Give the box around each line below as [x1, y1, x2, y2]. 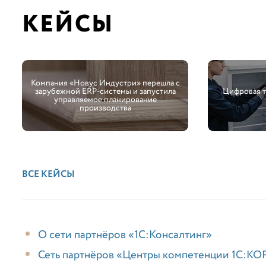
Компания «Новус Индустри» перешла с [30, 77, 180, 89]
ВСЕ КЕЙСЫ [22, 167, 75, 181]
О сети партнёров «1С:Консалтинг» [38, 227, 212, 243]
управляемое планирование [53, 94, 157, 106]
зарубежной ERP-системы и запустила [34, 85, 176, 97]
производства [79, 102, 131, 114]
